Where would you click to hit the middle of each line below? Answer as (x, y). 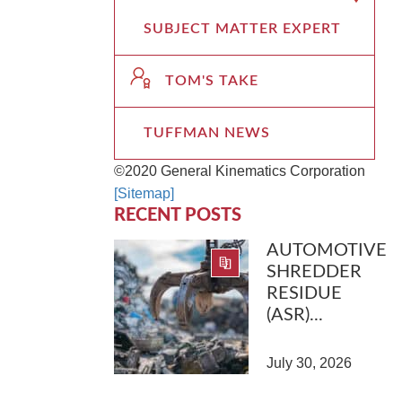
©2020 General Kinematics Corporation (240, 170)
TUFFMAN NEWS (207, 132)
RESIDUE (304, 293)
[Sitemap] (144, 193)
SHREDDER (314, 271)
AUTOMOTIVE (327, 250)
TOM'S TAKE (212, 80)
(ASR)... (295, 315)
